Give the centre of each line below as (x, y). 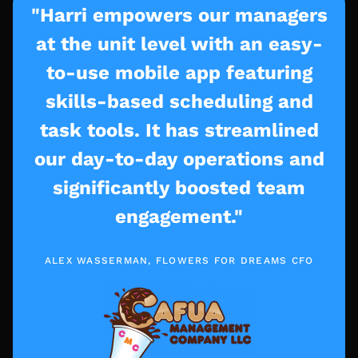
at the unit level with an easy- (179, 44)
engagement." (179, 216)
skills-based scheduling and (179, 101)
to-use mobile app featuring (179, 72)
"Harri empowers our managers (179, 15)
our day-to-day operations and (179, 159)
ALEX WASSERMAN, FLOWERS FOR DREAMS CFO (179, 260)
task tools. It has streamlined (179, 130)
